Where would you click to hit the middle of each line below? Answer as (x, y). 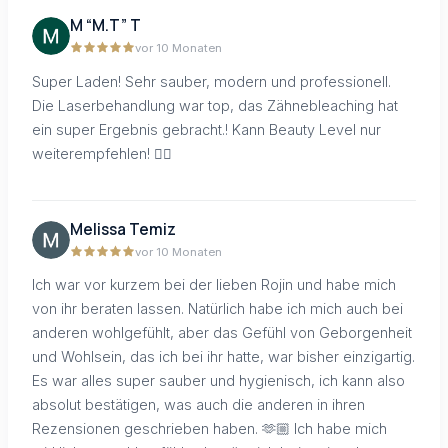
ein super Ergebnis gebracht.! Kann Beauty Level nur (206, 129)
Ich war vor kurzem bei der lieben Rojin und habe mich (214, 285)
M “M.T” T (105, 26)
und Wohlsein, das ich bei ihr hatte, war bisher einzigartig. (223, 357)
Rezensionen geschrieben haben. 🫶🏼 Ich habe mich (209, 429)
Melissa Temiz (123, 230)
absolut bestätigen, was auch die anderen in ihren (198, 405)
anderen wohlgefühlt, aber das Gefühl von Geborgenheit (222, 333)
